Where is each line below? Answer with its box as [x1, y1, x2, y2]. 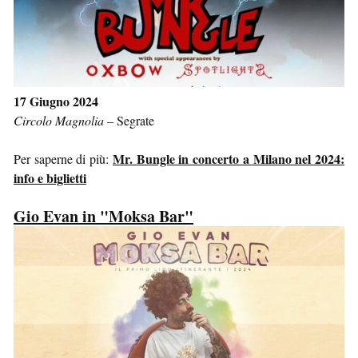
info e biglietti [14, 168, 86, 187]
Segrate [117, 111, 154, 129]
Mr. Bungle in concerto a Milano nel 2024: [112, 149, 345, 168]
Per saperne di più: [14, 149, 113, 167]
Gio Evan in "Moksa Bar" [14, 204, 193, 228]
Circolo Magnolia [14, 111, 104, 129]
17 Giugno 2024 [14, 91, 98, 110]
